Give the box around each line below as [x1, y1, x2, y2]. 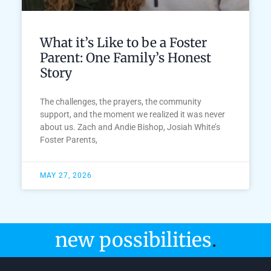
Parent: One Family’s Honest [39, 50, 211, 67]
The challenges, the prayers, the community [39, 97, 201, 107]
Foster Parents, [39, 135, 97, 145]
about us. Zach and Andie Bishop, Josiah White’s [39, 122, 220, 132]
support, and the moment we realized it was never [39, 109, 225, 120]
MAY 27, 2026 [39, 171, 92, 180]
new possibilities [54, 228, 212, 253]
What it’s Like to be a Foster [39, 34, 207, 51]
